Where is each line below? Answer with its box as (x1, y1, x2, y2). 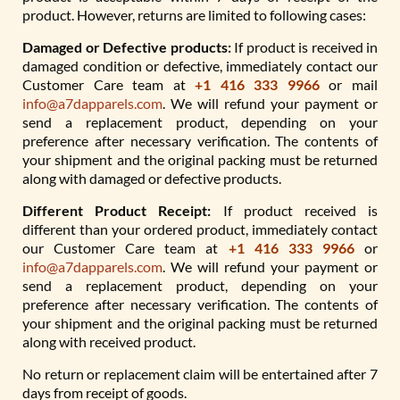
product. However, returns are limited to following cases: (22, 6, 366, 23)
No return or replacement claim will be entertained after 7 (22, 365, 378, 382)
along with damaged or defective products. (22, 170, 281, 187)
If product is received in (230, 38, 378, 55)
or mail (319, 76, 379, 93)
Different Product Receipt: (22, 202, 212, 219)
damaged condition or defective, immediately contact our (22, 57, 378, 74)
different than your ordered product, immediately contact (22, 221, 378, 237)
